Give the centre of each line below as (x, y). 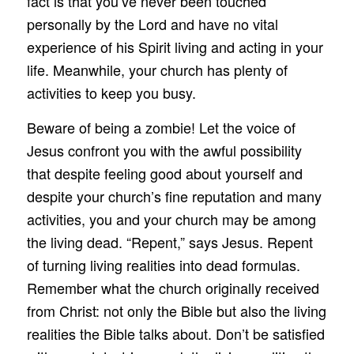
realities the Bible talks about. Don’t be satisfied (175, 334)
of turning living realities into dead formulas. (163, 265)
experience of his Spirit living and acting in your (175, 46)
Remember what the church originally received (173, 288)
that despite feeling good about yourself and (164, 173)
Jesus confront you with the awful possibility (164, 151)
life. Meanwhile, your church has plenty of (157, 69)
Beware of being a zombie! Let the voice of (161, 128)
